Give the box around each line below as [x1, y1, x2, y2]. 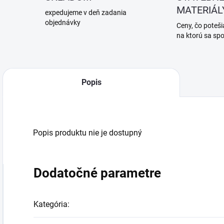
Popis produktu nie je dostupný [33, 128, 142, 137]
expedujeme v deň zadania [45, 8, 126, 16]
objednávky [45, 18, 80, 26]
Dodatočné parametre [33, 165, 161, 180]
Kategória [33, 199, 67, 209]
